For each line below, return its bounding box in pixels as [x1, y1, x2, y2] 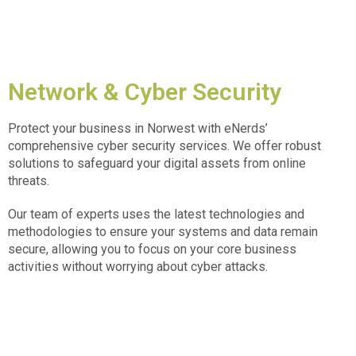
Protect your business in [8, 120, 144, 136]
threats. [8, 172, 52, 188]
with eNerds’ [195, 120, 268, 136]
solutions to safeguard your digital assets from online [8, 155, 306, 171]
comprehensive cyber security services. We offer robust [8, 137, 321, 153]
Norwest [144, 120, 195, 136]
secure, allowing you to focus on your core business [8, 241, 296, 257]
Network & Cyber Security [8, 77, 281, 106]
